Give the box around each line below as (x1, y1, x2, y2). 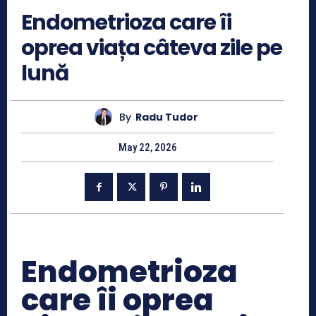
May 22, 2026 (118, 141, 177, 154)
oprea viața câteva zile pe (21, 33, 282, 63)
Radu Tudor (135, 109, 198, 124)
